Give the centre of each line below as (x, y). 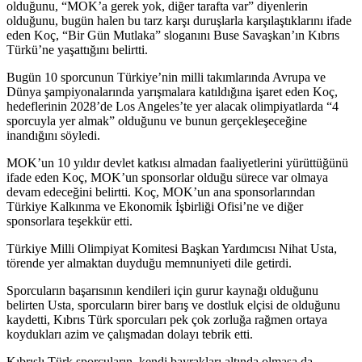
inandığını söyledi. (53, 135)
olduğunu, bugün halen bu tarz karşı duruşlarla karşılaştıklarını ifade (179, 20)
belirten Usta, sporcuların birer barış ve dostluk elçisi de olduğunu (173, 305)
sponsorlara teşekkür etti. (69, 221)
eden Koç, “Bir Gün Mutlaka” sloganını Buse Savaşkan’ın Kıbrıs (173, 35)
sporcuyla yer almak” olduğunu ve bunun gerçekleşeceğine (157, 120)
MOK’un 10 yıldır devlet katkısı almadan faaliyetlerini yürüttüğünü (177, 162)
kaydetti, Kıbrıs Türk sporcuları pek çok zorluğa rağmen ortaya (167, 319)
